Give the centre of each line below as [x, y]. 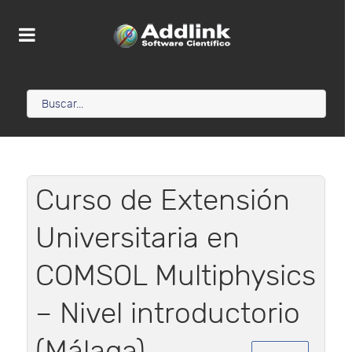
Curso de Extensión [163, 201]
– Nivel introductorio [168, 314]
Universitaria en [137, 239]
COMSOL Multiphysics [176, 277]
